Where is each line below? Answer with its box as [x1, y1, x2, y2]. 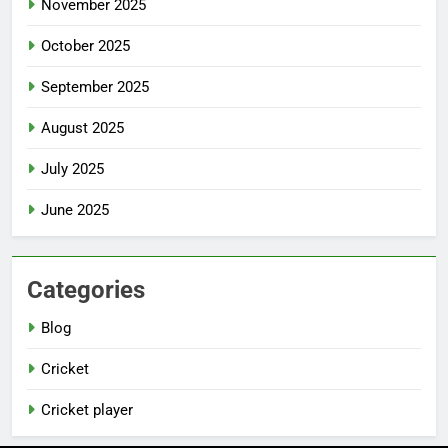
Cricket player [41, 400, 133, 419]
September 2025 [41, 77, 149, 96]
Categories [27, 275, 145, 304]
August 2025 [41, 118, 124, 137]
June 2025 [41, 200, 109, 219]
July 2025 [41, 159, 104, 178]
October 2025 [41, 36, 130, 55]
